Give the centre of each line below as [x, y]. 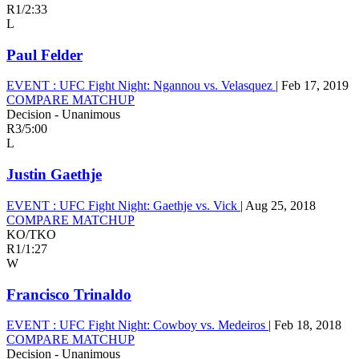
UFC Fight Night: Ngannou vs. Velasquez [166, 86]
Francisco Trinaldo [69, 294]
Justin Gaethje [54, 175]
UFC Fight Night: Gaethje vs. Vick [148, 205]
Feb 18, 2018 [308, 325]
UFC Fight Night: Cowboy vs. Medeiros [162, 325]
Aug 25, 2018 [280, 205]
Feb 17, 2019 [315, 86]
